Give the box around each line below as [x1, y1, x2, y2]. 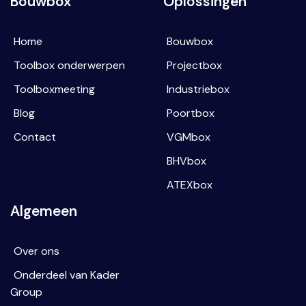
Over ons [14, 243, 59, 258]
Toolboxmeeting [14, 81, 95, 96]
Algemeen [10, 201, 77, 220]
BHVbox [167, 153, 206, 168]
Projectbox [167, 57, 222, 72]
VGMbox [167, 129, 210, 144]
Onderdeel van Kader [14, 267, 120, 282]
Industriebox [167, 81, 229, 96]
